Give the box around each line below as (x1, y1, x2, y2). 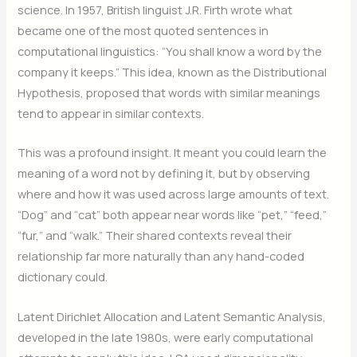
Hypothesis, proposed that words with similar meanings (18, 84, 321, 100)
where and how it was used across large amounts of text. (18, 186, 330, 202)
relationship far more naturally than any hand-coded (18, 248, 305, 265)
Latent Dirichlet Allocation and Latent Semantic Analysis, (18, 308, 327, 324)
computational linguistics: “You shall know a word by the (18, 42, 323, 59)
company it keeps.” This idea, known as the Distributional (18, 63, 328, 80)
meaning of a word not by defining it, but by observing (18, 165, 311, 182)
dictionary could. (18, 269, 108, 285)
